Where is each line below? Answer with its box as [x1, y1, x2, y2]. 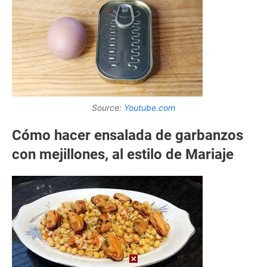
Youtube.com [124, 103, 175, 113]
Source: [92, 103, 124, 113]
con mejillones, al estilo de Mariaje [12, 146, 234, 163]
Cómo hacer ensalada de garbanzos [12, 127, 243, 144]
